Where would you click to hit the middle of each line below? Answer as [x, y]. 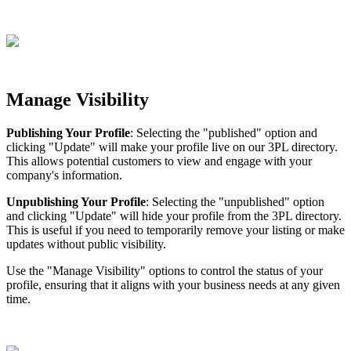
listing [287, 230]
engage [243, 161]
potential [88, 161]
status [270, 271]
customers [137, 161]
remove [224, 230]
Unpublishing [42, 202]
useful [57, 230]
